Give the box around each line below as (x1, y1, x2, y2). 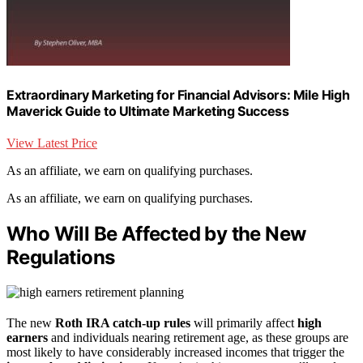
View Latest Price (6, 135, 97, 150)
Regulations (6, 245, 115, 269)
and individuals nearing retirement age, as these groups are (48, 330, 348, 344)
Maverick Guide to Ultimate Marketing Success (6, 102, 289, 119)
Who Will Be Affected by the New (6, 221, 306, 246)
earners (6, 330, 48, 344)
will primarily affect (190, 315, 297, 330)
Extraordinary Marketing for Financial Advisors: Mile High (6, 86, 350, 103)
